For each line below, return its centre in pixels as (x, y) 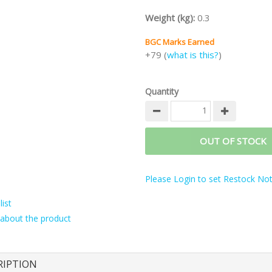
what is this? (193, 55)
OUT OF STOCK (233, 141)
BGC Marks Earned (180, 42)
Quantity (162, 91)
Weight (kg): (171, 18)
